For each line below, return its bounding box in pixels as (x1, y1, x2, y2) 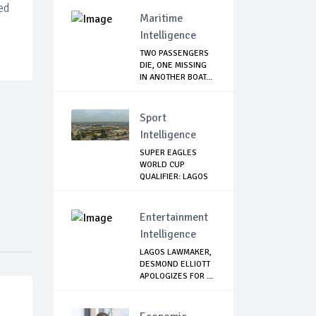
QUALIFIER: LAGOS (140, 171, 208, 183)
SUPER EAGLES (140, 147, 197, 159)
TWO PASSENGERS (140, 48, 209, 59)
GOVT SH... (140, 183, 179, 195)
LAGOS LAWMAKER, (140, 247, 212, 258)
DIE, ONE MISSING (140, 60, 207, 71)
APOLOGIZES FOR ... (140, 271, 213, 282)
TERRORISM (140, 1, 183, 13)
